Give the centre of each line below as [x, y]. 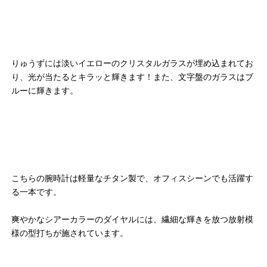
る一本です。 [36, 192]
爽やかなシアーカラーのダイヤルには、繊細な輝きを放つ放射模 [132, 220]
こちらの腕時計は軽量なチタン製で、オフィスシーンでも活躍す [132, 178]
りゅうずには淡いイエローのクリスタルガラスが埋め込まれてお [132, 63]
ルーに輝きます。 [45, 91]
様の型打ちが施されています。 [70, 233]
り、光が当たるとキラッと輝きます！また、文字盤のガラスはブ [132, 77]
